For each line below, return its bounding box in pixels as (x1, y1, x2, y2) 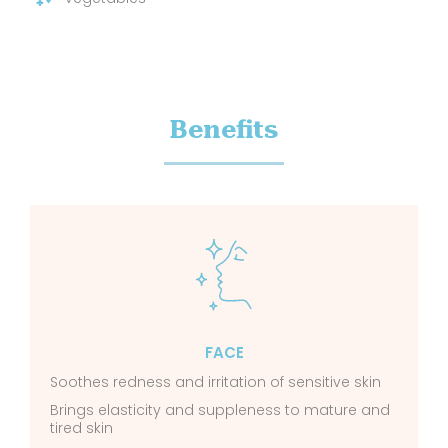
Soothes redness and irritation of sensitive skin (50, 372, 381, 393)
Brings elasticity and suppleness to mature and (50, 400, 390, 421)
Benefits (170, 115, 278, 145)
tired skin (50, 418, 113, 439)
